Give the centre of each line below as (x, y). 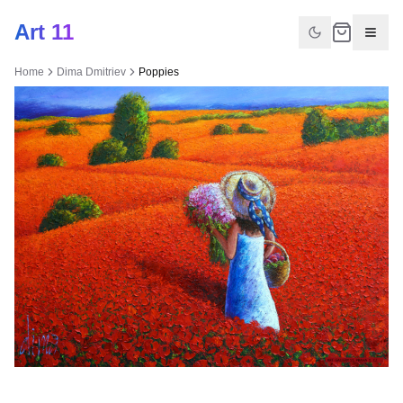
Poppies (159, 72)
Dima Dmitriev (91, 72)
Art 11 (44, 32)
